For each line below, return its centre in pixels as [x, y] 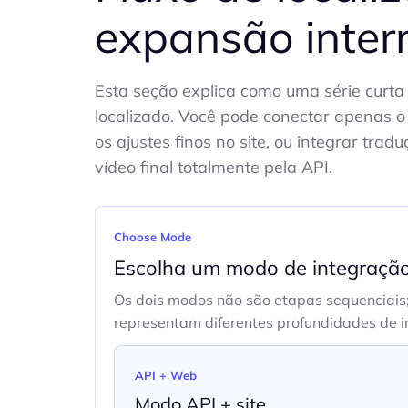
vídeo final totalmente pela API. [214, 167]
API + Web [166, 375]
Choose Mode [153, 237]
